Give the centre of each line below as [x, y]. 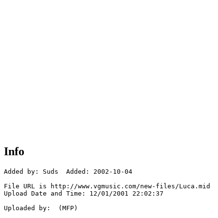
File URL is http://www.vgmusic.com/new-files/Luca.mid [107, 186]
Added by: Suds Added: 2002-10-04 [68, 172]
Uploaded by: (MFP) [41, 208]
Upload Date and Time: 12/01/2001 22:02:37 [84, 194]
